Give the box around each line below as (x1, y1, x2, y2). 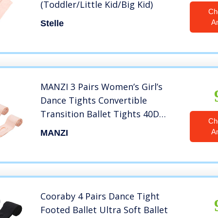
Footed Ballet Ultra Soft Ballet (40, 204, 168, 216)
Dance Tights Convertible (40, 94, 147, 107)
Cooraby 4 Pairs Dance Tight (40, 190, 160, 202)
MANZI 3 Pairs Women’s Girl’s (40, 81, 163, 93)
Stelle (40, 18, 64, 29)
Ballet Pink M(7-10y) (40, 122, 123, 134)
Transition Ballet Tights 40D (40, 108, 160, 120)
